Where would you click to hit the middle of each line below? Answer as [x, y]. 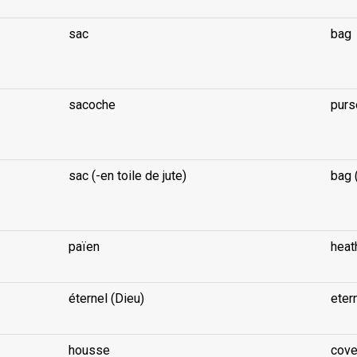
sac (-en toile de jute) [127, 176]
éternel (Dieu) [106, 298]
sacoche [92, 105]
